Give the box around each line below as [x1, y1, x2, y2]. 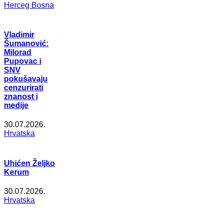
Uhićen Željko [4, 159, 55, 167]
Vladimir [4, 30, 34, 39]
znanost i [4, 92, 38, 101]
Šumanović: [4, 39, 49, 48]
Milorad [4, 48, 31, 57]
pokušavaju [4, 75, 48, 83]
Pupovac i [4, 57, 41, 66]
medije [4, 101, 28, 110]
